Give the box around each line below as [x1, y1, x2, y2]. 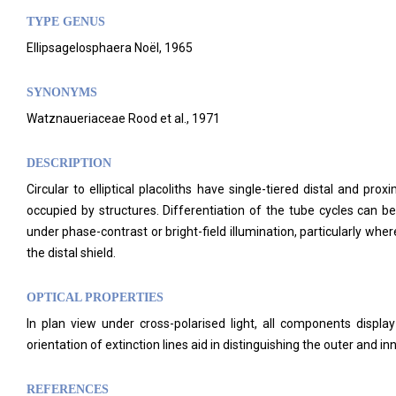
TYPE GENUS [27, 15, 105, 28]
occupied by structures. [27, 203, 164, 217]
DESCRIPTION [27, 156, 111, 170]
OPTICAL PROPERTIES [27, 291, 164, 304]
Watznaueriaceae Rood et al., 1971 [27, 111, 220, 126]
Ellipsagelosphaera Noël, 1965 [27, 41, 193, 55]
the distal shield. [27, 246, 116, 260]
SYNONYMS [27, 86, 97, 99]
